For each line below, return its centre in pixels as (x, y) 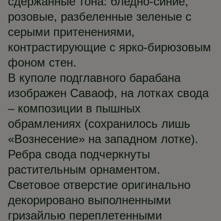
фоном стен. (42, 62)
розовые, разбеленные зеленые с (100, 17)
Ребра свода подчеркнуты (79, 154)
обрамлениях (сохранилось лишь (99, 124)
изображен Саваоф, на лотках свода (108, 93)
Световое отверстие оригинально (99, 185)
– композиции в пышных (74, 108)
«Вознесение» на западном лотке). (103, 139)
